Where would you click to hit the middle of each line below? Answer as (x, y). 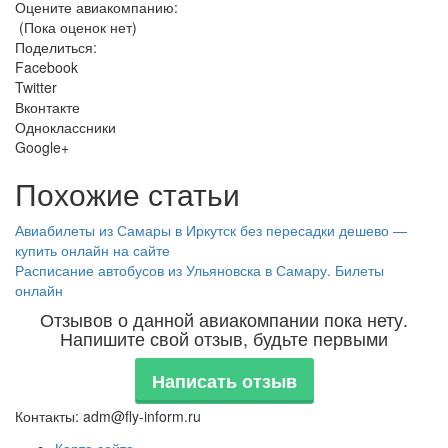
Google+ (42, 147)
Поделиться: (56, 47)
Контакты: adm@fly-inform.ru (108, 416)
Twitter (36, 87)
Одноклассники (65, 127)
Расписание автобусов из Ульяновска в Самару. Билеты (199, 270)
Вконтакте (47, 107)
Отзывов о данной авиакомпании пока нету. (224, 319)
